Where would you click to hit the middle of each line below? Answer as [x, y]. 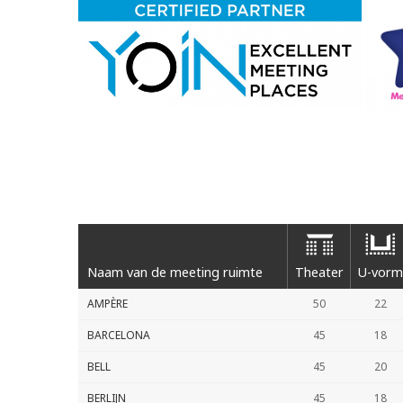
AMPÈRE [107, 304]
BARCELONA [119, 335]
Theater [319, 272]
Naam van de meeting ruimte [175, 272]
